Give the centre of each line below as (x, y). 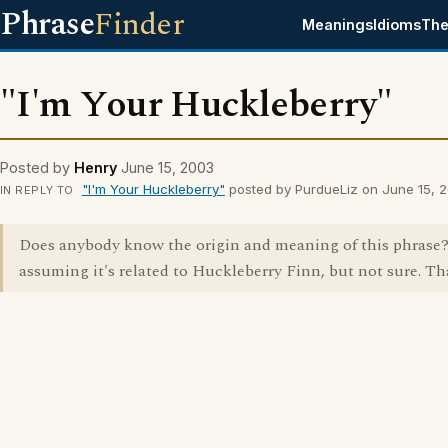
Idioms (397, 24)
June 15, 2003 (167, 167)
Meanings (338, 24)
